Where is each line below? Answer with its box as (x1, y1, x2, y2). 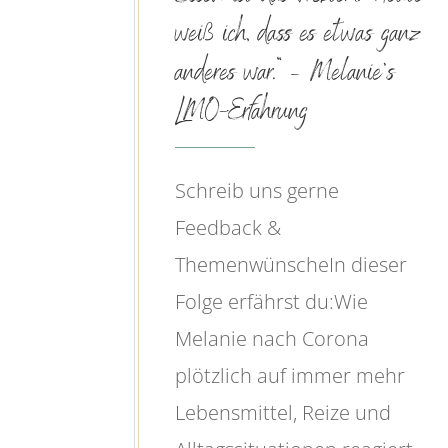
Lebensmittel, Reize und (175, 399, 392, 427)
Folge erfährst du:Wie (175, 288, 369, 316)
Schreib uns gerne (175, 177, 340, 205)
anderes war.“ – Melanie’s (175, 52, 396, 98)
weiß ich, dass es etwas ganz (175, 13, 422, 59)
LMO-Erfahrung (175, 91, 309, 137)
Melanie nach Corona (175, 325, 370, 353)
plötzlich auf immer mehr (175, 362, 406, 390)
